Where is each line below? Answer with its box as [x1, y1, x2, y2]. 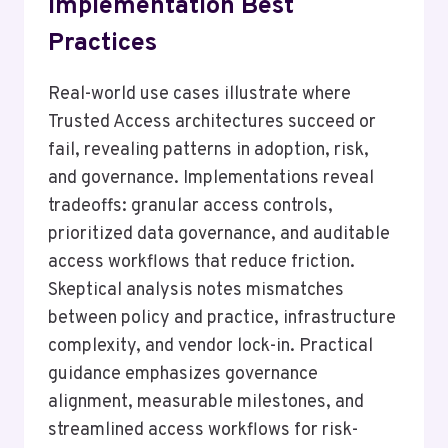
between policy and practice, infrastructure [48, 307, 396, 330]
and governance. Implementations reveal [48, 167, 374, 190]
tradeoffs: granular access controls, [48, 195, 333, 218]
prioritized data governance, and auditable [48, 223, 390, 246]
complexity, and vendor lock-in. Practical [48, 335, 373, 358]
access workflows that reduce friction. [48, 251, 355, 274]
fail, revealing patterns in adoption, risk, [48, 139, 369, 162]
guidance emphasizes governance [48, 363, 318, 386]
